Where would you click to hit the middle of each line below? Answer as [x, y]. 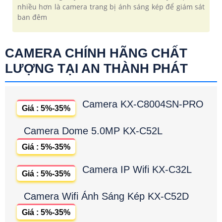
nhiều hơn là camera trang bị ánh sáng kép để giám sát [111, 6]
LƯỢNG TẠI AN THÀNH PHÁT [96, 68]
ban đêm [32, 17]
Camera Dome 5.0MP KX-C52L [93, 131]
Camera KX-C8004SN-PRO [143, 104]
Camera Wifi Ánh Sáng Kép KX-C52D [106, 196]
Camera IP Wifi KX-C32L [137, 169]
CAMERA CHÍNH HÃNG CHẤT [96, 53]
